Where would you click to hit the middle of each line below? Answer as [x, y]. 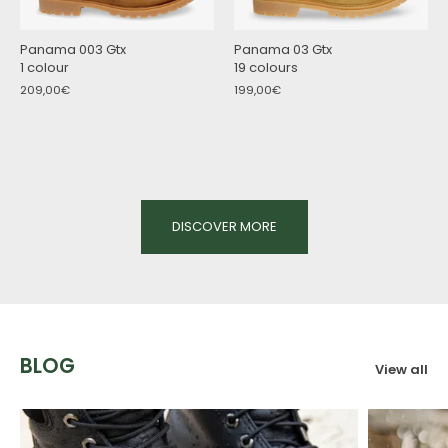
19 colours [273, 67]
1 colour [48, 67]
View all [401, 369]
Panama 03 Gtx [283, 49]
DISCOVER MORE [224, 226]
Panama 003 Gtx [73, 49]
